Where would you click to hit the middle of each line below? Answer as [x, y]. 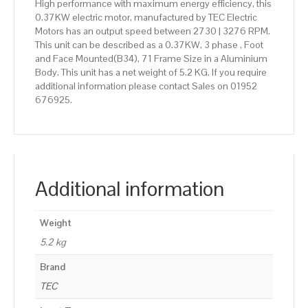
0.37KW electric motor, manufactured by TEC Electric [146, 18]
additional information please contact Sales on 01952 [146, 86]
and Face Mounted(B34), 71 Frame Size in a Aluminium [151, 59]
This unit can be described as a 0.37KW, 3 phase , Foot [149, 45]
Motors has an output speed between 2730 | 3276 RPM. [153, 31]
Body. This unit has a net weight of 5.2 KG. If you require [151, 73]
